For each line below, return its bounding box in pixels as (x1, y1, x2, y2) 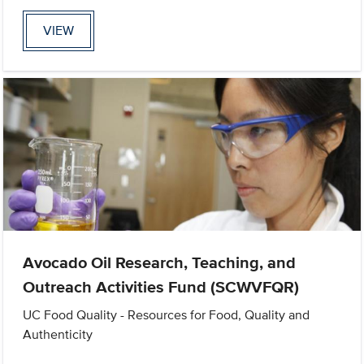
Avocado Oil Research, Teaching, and (23, 250, 297, 275)
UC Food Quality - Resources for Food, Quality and (23, 305, 310, 325)
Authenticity (23, 325, 93, 344)
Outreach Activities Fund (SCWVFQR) (23, 275, 300, 300)
